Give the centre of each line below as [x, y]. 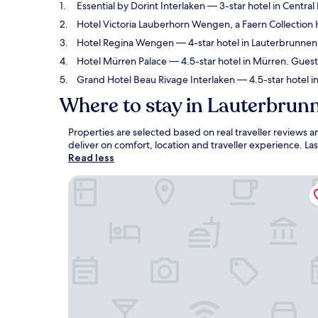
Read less [91, 158]
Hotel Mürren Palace [122, 61]
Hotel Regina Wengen [125, 43]
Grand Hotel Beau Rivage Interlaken [156, 79]
